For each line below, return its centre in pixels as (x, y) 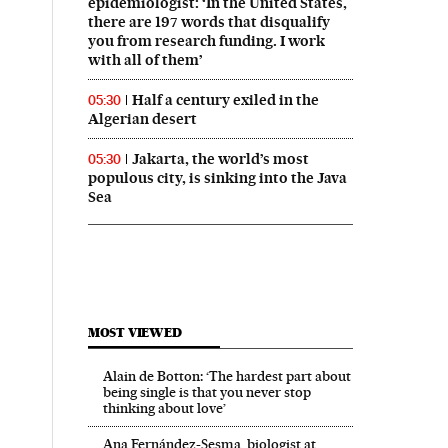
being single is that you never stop (206, 391)
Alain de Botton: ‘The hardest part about (226, 375)
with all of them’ (145, 59)
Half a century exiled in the (225, 99)
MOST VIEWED (134, 332)
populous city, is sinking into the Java (217, 177)
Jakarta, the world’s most (220, 158)
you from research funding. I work (206, 40)
